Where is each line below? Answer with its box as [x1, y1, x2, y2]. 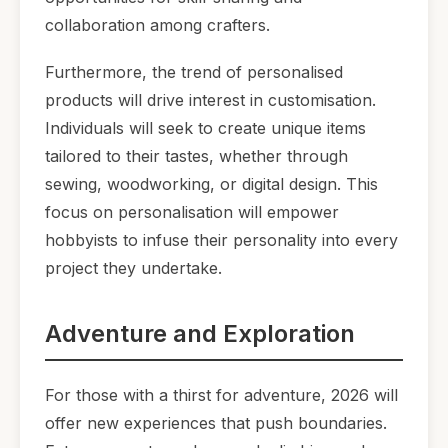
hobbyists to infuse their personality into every [45, 230, 398, 251]
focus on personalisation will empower [45, 202, 339, 223]
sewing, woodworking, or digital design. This [45, 174, 378, 195]
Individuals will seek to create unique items [45, 118, 366, 139]
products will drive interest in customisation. [45, 90, 376, 111]
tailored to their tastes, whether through [45, 146, 348, 167]
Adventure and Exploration [45, 319, 355, 349]
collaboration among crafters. [45, 15, 270, 36]
